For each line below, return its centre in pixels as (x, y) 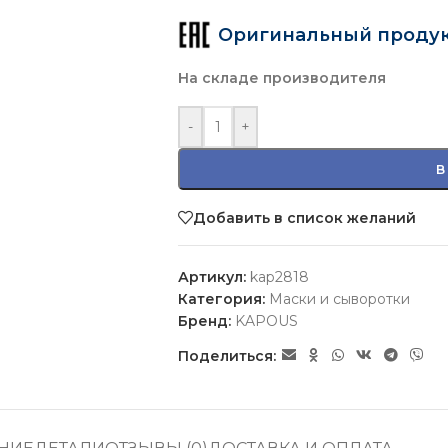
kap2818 (279, 277)
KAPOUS (266, 321)
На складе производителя (281, 78)
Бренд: (206, 321)
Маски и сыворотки (339, 299)
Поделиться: (226, 355)
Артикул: (213, 277)
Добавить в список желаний (304, 217)
